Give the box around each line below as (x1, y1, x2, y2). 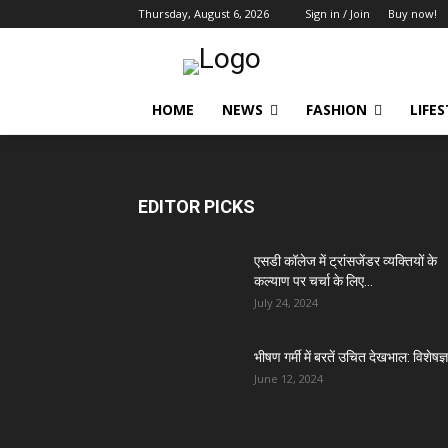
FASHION (306, 100, 367, 119)
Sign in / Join (305, 6, 370, 21)
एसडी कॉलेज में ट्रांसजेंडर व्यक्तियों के (254, 253, 437, 269)
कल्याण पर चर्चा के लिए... (254, 273, 373, 289)
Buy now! (388, 6, 437, 21)
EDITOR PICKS (138, 196, 255, 217)
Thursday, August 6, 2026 (138, 6, 269, 21)
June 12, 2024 (254, 371, 323, 386)
